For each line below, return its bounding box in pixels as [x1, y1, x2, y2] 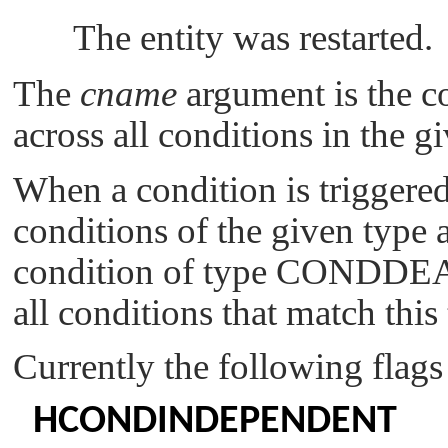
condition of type [13, 250, 276, 292]
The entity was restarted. [73, 17, 433, 59]
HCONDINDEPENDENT [33, 401, 397, 442]
